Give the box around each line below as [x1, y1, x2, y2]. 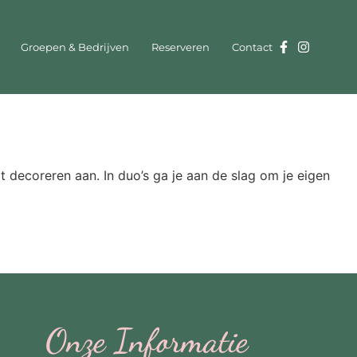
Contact [231, 41, 273, 54]
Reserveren [151, 41, 210, 54]
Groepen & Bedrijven [20, 41, 129, 54]
